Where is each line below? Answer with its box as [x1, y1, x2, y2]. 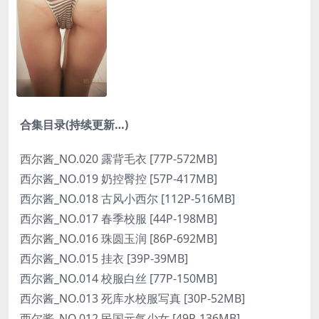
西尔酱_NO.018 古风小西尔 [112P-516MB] [20, 191, 235, 207]
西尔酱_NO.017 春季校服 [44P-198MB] [20, 211, 217, 227]
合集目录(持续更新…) [20, 117, 128, 133]
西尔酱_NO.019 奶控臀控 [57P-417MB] [20, 171, 217, 187]
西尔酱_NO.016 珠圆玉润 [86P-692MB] [20, 231, 217, 247]
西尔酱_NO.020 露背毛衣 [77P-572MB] [20, 151, 217, 167]
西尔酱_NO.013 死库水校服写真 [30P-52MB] [20, 291, 245, 307]
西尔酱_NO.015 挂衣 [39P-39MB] [20, 251, 188, 267]
